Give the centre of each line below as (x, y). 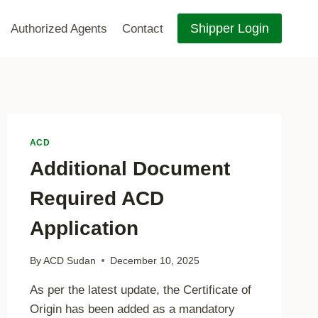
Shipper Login (230, 28)
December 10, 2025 (154, 261)
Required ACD (97, 198)
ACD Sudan (69, 261)
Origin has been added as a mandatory (132, 309)
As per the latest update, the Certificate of (140, 290)
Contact (142, 28)
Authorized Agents (59, 28)
